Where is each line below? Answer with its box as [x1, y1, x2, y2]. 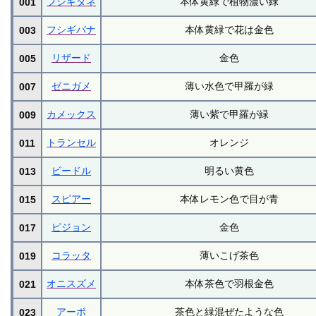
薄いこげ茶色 [200, 249, 260, 261]
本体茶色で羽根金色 [185, 277, 274, 289]
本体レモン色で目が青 [180, 193, 279, 205]
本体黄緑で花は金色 [185, 23, 274, 35]
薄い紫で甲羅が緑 [190, 108, 269, 120]
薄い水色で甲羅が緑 [185, 80, 274, 92]
